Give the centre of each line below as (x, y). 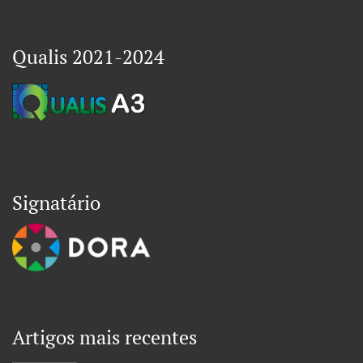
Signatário (56, 203)
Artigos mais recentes (105, 337)
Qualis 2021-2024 (88, 57)
